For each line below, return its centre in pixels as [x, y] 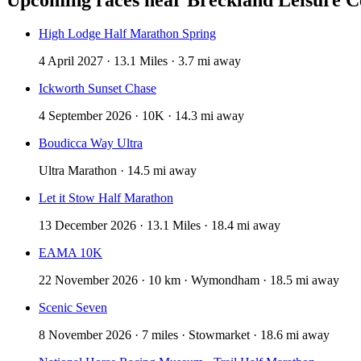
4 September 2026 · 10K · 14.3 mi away [141, 116]
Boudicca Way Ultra [91, 143]
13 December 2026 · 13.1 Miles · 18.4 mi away [160, 226]
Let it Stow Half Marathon [106, 198]
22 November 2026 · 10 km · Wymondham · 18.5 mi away [189, 280]
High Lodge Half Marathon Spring [127, 34]
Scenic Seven [73, 308]
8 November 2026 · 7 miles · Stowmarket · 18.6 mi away [184, 335]
